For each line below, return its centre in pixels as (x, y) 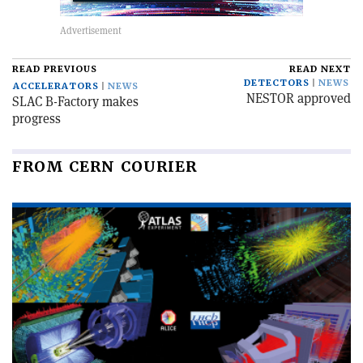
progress (36, 119)
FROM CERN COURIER (105, 167)
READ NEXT (320, 69)
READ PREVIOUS (55, 69)
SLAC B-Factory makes (75, 102)
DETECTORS (277, 83)
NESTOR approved (299, 98)
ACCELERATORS (56, 86)
